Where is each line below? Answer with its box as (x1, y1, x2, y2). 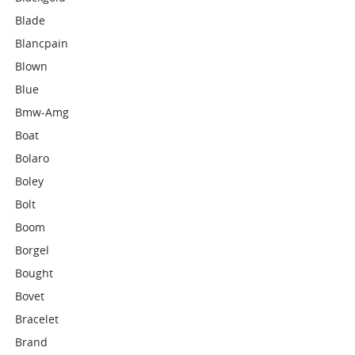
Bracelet (15, 311, 59, 326)
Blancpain (15, 36, 69, 51)
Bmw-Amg (15, 105, 70, 120)
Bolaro (15, 151, 50, 166)
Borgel (15, 242, 50, 258)
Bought (15, 265, 54, 281)
